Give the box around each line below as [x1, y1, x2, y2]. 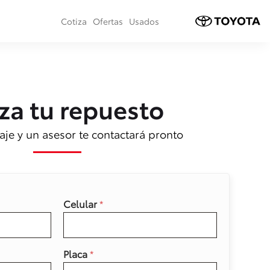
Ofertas [93, 15, 123, 27]
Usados [129, 15, 159, 27]
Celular [63, 196, 100, 210]
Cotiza [61, 15, 87, 27]
